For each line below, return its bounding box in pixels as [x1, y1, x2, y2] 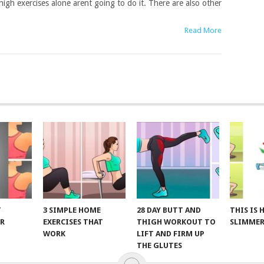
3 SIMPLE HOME [43, 206, 101, 214]
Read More [184, 26, 222, 35]
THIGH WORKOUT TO [136, 217, 216, 226]
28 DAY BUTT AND [136, 206, 201, 214]
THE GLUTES [136, 241, 182, 250]
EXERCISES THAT [43, 217, 104, 226]
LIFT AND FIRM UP [136, 229, 204, 238]
